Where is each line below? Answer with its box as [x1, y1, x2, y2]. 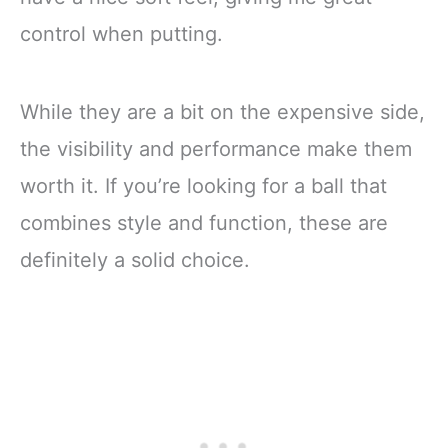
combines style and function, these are [20, 210, 388, 235]
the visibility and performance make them [20, 136, 412, 161]
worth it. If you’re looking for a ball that [20, 173, 387, 198]
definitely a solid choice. [20, 247, 250, 272]
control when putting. [20, 22, 223, 47]
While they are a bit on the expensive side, [20, 99, 425, 124]
